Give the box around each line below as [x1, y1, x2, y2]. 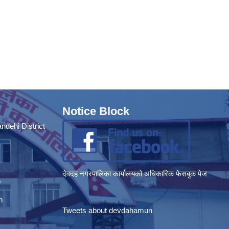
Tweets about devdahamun [62, 206, 152, 215]
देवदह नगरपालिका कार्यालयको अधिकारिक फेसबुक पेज [62, 169, 209, 178]
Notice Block [62, 105, 129, 118]
